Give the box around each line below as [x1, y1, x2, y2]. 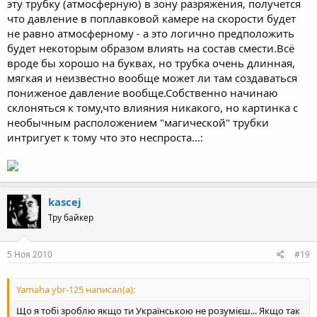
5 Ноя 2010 [7, 248, 52, 260]
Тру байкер [48, 212, 93, 224]
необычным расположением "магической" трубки [7, 115, 269, 129]
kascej [48, 195, 81, 209]
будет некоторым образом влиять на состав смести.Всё [7, 41, 294, 55]
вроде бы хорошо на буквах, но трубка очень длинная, [7, 56, 295, 70]
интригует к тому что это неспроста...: [7, 130, 203, 144]
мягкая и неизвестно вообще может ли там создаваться [7, 71, 297, 85]
